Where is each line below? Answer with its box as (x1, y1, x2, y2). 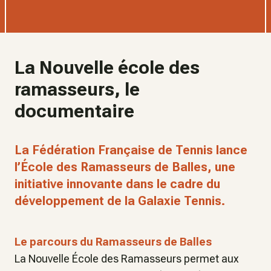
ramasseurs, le (15, 79, 140, 100)
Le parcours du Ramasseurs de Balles (15, 235, 212, 248)
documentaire (15, 100, 134, 122)
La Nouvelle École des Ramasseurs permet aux (15, 252, 239, 265)
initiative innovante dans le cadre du (15, 177, 220, 191)
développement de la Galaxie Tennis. (15, 194, 225, 208)
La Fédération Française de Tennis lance (15, 143, 247, 157)
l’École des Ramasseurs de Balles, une (15, 160, 235, 174)
